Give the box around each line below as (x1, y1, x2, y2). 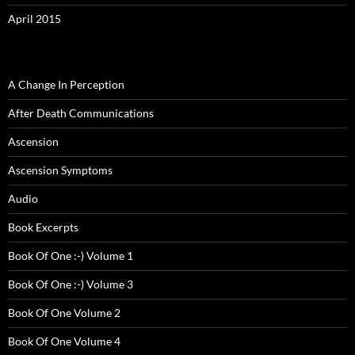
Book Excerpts (8, 220, 78, 235)
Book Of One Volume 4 (8, 334, 120, 349)
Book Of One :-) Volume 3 (8, 277, 133, 292)
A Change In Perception (8, 78, 124, 92)
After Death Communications (8, 106, 154, 120)
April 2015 (8, 12, 61, 26)
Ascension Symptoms (8, 163, 113, 177)
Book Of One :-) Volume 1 (8, 249, 133, 263)
